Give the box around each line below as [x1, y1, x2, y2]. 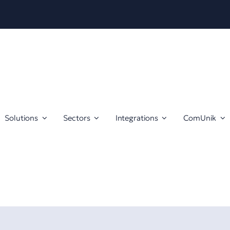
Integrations [115, 112, 158, 123]
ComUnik [183, 112, 217, 123]
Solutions [5, 112, 39, 123]
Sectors [63, 112, 90, 123]
